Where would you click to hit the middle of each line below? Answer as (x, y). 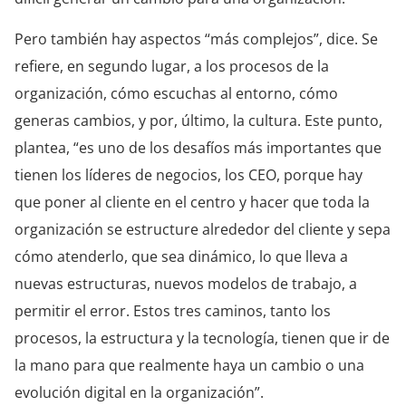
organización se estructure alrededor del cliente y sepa (203, 229)
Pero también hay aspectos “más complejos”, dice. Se (196, 39)
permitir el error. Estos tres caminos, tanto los (173, 310)
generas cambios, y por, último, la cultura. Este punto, (198, 120)
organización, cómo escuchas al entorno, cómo (176, 93)
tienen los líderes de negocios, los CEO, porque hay (188, 174)
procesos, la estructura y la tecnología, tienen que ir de (202, 338)
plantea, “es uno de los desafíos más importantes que (198, 147)
